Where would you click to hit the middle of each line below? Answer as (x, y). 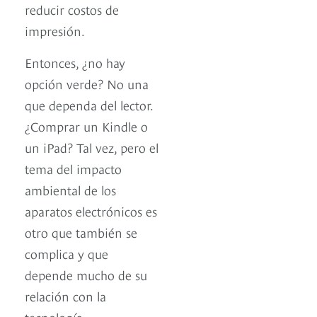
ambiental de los (70, 190)
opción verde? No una (87, 83)
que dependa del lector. (89, 105)
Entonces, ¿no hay (75, 62)
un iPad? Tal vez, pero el (92, 147)
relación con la (65, 296)
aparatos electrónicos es (91, 211)
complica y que (67, 253)
